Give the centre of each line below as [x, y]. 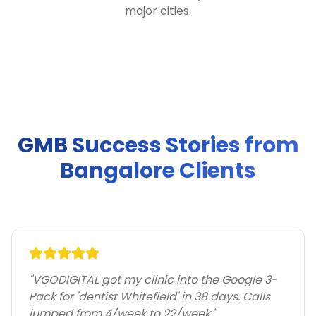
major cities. [158, 11]
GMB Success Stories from [158, 145]
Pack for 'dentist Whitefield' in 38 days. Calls [150, 297]
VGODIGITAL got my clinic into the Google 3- [155, 280]
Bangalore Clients [158, 171]
